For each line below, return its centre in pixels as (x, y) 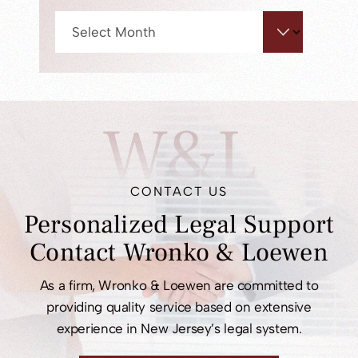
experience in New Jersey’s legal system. (179, 328)
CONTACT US (179, 191)
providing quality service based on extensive (179, 306)
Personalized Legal (133, 224)
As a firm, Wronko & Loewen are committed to (179, 285)
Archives (76, 20)
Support (289, 224)
